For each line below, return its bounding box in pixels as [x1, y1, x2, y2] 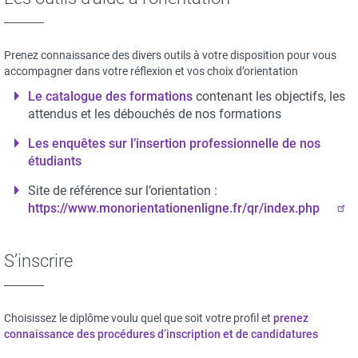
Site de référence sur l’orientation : [28, 183, 217, 198]
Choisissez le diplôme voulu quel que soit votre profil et [4, 312, 273, 324]
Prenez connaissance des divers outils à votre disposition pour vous [4, 49, 336, 62]
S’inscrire [4, 251, 73, 271]
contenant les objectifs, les [193, 89, 345, 104]
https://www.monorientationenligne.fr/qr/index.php [28, 201, 320, 216]
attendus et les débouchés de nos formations [28, 106, 281, 121]
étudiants [28, 153, 82, 169]
